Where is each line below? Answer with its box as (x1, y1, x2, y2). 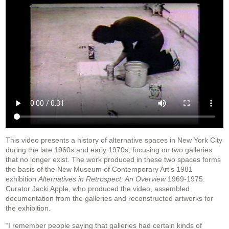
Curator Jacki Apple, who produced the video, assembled (6, 185, 190, 193)
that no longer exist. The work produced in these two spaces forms (6, 155, 221, 164)
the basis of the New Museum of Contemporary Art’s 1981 (6, 165, 193, 174)
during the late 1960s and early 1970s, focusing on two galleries (6, 146, 212, 154)
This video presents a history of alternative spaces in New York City (6, 136, 222, 145)
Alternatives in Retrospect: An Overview (38, 175, 168, 184)
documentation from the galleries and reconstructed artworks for (6, 194, 213, 203)
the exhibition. (6, 204, 51, 213)
